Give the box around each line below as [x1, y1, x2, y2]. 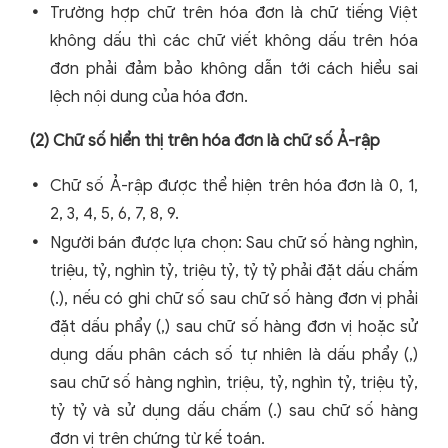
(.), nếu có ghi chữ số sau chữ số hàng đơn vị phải [50, 289, 418, 310]
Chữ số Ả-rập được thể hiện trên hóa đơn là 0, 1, [50, 176, 418, 197]
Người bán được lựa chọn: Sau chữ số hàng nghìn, [50, 233, 418, 254]
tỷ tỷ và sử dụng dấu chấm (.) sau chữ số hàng [50, 401, 418, 422]
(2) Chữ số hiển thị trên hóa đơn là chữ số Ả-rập [30, 131, 380, 152]
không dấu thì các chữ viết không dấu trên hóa [50, 31, 418, 52]
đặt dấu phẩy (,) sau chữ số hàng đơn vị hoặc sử [50, 317, 418, 338]
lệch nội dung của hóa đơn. [50, 87, 248, 108]
